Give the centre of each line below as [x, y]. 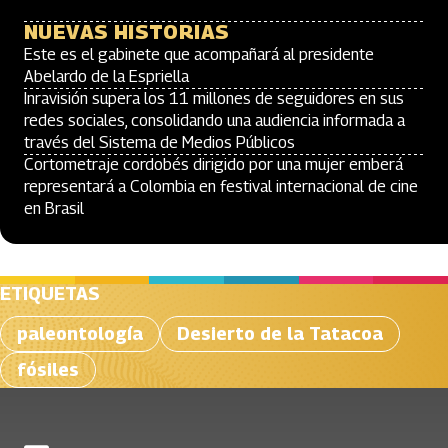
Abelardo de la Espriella [106, 76]
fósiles [48, 369]
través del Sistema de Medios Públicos [159, 142]
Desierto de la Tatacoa [280, 333]
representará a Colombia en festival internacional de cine [221, 186]
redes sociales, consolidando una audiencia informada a [214, 120]
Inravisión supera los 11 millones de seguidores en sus [214, 98]
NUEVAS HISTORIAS [127, 32]
